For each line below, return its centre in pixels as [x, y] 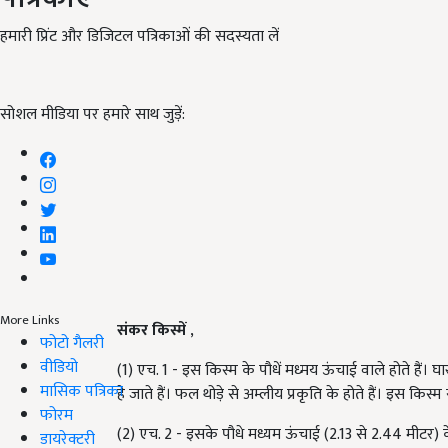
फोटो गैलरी [72, 343]
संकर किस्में [151, 330]
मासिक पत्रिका [81, 391]
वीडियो [59, 367]
